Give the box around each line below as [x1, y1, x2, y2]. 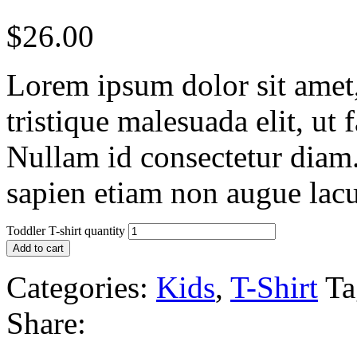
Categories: [6, 269, 148, 304]
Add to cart [13, 241, 64, 254]
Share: [6, 305, 86, 340]
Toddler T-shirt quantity [6, 223, 125, 237]
